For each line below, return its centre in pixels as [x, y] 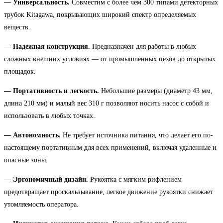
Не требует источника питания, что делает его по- [137, 135]
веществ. [17, 27]
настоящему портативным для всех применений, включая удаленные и [110, 147]
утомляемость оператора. [41, 204]
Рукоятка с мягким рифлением [135, 179]
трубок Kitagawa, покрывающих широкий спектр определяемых [100, 14]
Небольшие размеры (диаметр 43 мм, [156, 91]
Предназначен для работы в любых [143, 46]
